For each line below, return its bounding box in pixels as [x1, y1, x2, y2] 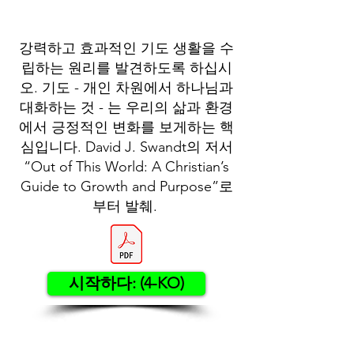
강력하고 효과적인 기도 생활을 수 [19, 40, 234, 57]
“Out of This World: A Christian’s [24, 158, 229, 175]
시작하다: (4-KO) [69, 273, 184, 292]
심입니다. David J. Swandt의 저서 [20, 138, 233, 156]
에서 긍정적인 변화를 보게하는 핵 [19, 119, 234, 136]
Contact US [60, 329, 192, 348]
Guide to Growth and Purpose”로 [20, 178, 233, 195]
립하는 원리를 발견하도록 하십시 [21, 59, 232, 77]
